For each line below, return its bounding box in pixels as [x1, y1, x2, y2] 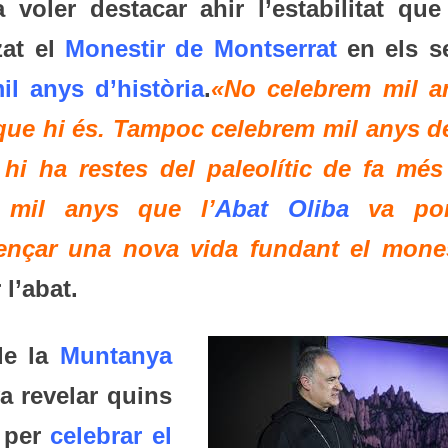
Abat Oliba [215, 195, 349, 223]
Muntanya [59, 342, 172, 370]
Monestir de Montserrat [65, 35, 337, 63]
